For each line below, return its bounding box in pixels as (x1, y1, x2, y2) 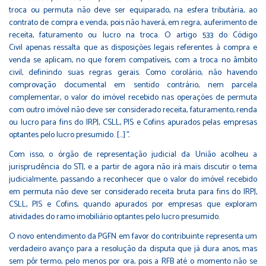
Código (233, 28, 257, 43)
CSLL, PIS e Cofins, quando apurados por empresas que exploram (9, 198, 257, 212)
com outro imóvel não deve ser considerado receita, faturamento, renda (9, 103, 257, 118)
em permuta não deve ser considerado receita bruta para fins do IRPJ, (9, 185, 257, 199)
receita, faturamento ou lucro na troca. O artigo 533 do (9, 28, 233, 43)
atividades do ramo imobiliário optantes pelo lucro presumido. (9, 210, 220, 224)
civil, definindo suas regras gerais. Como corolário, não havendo (9, 66, 257, 80)
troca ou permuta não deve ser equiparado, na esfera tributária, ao (9, 4, 257, 18)
